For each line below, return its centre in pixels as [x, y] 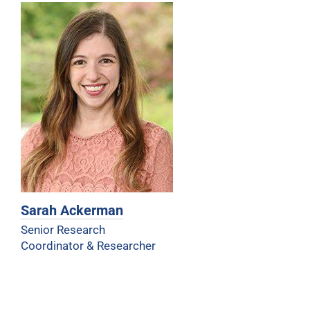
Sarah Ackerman [72, 210]
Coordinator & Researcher [88, 245]
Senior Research [63, 229]
